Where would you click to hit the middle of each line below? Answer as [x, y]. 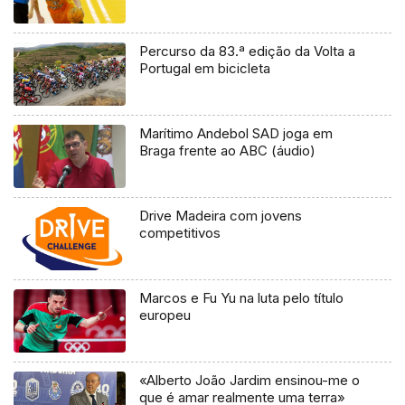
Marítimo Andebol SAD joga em [236, 134]
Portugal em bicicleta [205, 69]
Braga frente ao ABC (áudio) [228, 151]
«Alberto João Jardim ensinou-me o [250, 381]
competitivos [180, 233]
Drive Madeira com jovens [221, 216]
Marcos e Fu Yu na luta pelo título [165, 298]
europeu [165, 316]
